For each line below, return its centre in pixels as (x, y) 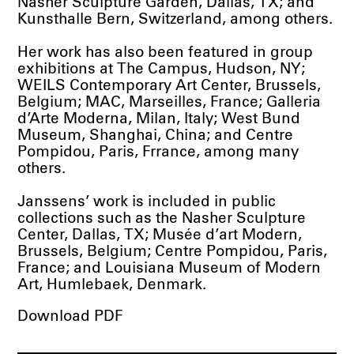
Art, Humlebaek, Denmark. (112, 285)
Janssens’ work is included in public (147, 202)
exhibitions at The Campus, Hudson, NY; (162, 70)
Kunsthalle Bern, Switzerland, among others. (175, 20)
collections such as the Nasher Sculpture (162, 219)
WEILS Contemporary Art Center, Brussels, (169, 86)
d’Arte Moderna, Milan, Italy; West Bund (159, 119)
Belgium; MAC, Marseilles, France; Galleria (169, 103)
